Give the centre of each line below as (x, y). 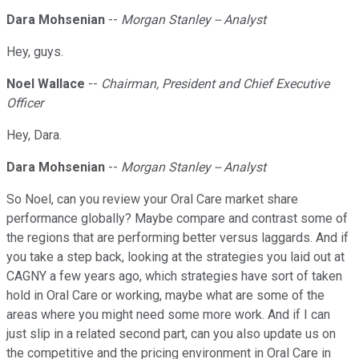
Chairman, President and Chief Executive (215, 84)
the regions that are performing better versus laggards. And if (177, 238)
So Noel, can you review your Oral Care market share (152, 200)
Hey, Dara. (34, 135)
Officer (25, 103)
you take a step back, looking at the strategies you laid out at (175, 257)
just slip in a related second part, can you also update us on (171, 334)
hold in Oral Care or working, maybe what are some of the (165, 296)
